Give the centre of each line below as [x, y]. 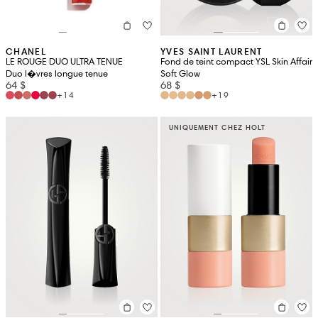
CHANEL [26, 52]
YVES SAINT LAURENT [212, 52]
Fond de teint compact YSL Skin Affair [236, 62]
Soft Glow [180, 74]
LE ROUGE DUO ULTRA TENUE [64, 62]
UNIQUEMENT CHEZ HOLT [217, 128]
